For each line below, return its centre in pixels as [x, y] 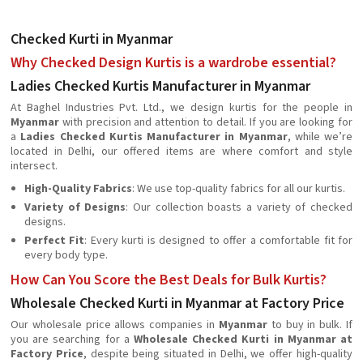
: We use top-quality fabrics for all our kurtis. [239, 189]
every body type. [66, 255]
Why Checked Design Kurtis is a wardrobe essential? [173, 63]
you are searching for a [72, 340]
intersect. [34, 166]
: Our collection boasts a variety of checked [239, 207]
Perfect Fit [55, 241]
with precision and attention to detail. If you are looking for [206, 122]
